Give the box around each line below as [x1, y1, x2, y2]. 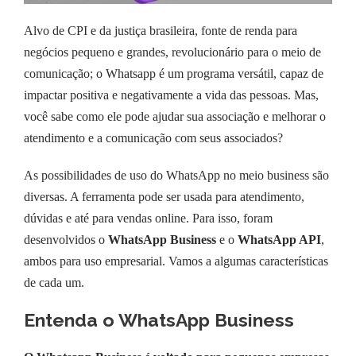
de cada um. [24, 275, 84, 289]
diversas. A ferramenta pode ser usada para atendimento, [24, 189, 304, 203]
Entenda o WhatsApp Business [24, 308, 294, 331]
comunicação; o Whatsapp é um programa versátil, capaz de [24, 66, 323, 80]
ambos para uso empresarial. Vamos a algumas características [24, 253, 328, 268]
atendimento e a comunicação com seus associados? [24, 130, 283, 145]
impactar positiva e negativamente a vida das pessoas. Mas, [24, 87, 319, 102]
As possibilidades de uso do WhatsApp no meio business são [24, 168, 329, 182]
